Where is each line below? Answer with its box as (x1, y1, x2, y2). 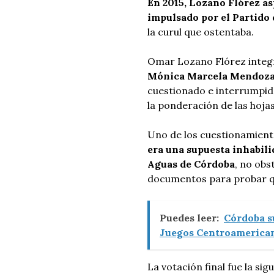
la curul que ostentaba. (147, 26, 254, 38)
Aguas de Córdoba (147, 158, 235, 170)
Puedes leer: (160, 212, 219, 224)
